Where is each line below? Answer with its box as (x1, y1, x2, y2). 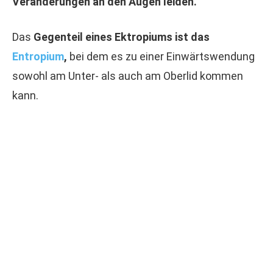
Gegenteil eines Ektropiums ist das (34, 30, 210, 43)
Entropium (12, 50, 64, 63)
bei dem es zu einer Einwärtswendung (67, 50, 255, 63)
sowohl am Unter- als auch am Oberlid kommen (12, 69, 243, 82)
